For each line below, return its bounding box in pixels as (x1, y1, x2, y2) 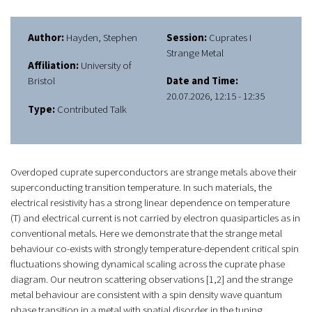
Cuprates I (207, 30, 251, 45)
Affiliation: (28, 58, 79, 74)
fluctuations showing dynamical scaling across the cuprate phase (10, 257, 285, 272)
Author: (28, 30, 64, 45)
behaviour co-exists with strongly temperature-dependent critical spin (10, 242, 299, 257)
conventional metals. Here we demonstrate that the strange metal (10, 226, 282, 242)
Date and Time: (166, 74, 238, 89)
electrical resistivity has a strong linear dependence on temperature (10, 196, 290, 211)
